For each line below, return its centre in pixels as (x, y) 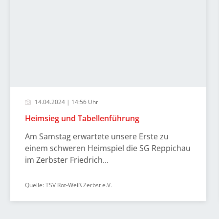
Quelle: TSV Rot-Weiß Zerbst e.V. (68, 185)
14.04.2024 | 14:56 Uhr (66, 102)
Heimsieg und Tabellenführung (82, 118)
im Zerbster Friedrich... (66, 160)
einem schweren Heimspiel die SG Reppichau (108, 148)
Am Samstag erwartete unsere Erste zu (97, 136)
